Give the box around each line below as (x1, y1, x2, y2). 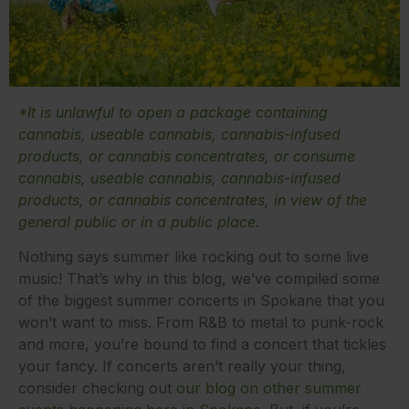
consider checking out (18, 379, 176, 397)
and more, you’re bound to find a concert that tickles (18, 335, 386, 353)
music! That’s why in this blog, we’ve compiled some (18, 269, 380, 288)
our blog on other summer (176, 379, 362, 397)
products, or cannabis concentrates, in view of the (18, 190, 367, 209)
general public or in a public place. (18, 212, 260, 231)
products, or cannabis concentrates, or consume (18, 146, 355, 165)
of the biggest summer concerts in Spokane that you (18, 291, 384, 309)
